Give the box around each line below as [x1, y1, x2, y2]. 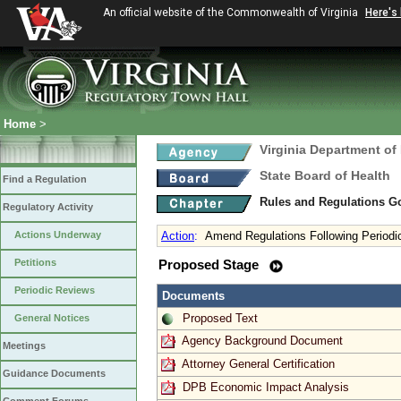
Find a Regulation [3, 174, 87, 184]
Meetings [3, 340, 46, 351]
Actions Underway [14, 229, 101, 240]
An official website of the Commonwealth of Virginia [103, 6, 361, 19]
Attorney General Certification [182, 356, 335, 371]
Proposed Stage [158, 258, 262, 272]
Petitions [14, 257, 56, 268]
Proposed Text [183, 311, 258, 325]
